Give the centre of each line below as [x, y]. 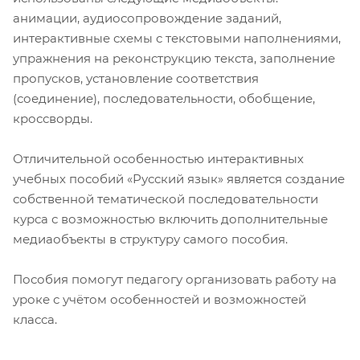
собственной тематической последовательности [166, 198]
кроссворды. [53, 118]
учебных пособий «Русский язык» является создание [179, 178]
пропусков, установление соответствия [136, 78]
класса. [35, 319]
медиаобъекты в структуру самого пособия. [150, 239]
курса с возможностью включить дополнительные [170, 219]
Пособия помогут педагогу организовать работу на [175, 279]
